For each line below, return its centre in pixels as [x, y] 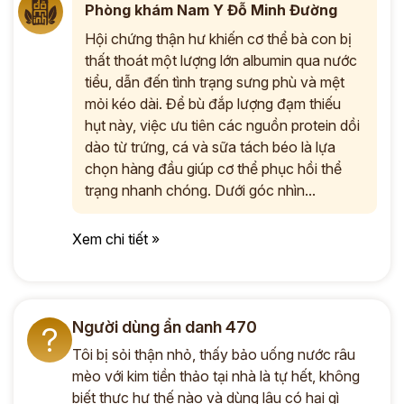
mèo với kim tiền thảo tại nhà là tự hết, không [216, 376]
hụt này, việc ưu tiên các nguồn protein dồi [222, 125]
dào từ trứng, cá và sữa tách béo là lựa [210, 147]
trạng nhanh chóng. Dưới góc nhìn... [200, 190]
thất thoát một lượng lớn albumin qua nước [221, 60]
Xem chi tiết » [116, 239]
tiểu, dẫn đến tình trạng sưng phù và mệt [215, 82]
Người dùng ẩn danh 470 [165, 327]
